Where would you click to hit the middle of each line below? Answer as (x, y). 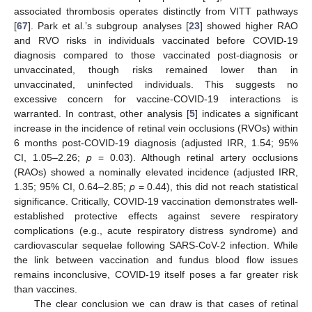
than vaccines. (46, 289)
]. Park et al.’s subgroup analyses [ (108, 26)
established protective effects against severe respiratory (156, 216)
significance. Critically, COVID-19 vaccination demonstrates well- (156, 202)
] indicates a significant (246, 114)
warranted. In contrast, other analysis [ (102, 114)
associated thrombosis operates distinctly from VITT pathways (156, 11)
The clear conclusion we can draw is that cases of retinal (166, 304)
